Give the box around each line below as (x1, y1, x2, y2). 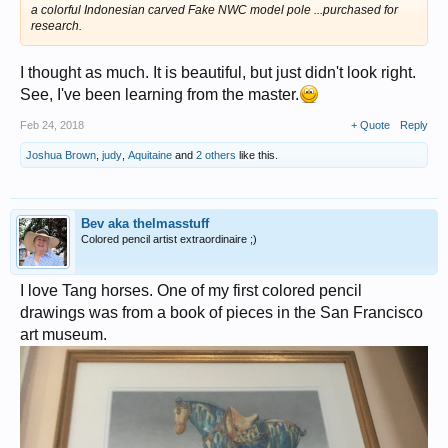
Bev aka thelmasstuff (81, 216, 209, 231)
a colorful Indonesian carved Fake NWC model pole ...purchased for (31, 3, 398, 17)
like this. (236, 149, 278, 161)
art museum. (20, 326, 107, 343)
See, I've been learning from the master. (20, 86, 299, 103)
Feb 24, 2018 (20, 119, 84, 131)
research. (31, 19, 82, 33)
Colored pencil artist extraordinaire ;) (81, 233, 257, 245)
